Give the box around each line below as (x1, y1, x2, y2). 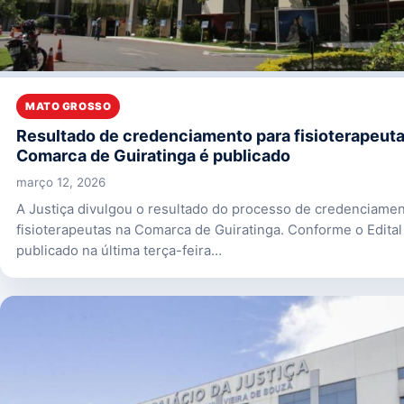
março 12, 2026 (16, 174, 106, 189)
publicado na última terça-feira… (16, 242, 222, 259)
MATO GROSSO (25, 99, 112, 113)
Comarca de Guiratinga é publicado (16, 145, 290, 165)
